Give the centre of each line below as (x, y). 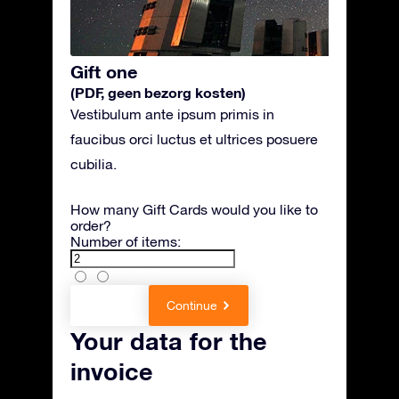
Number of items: (126, 241)
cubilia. (94, 164)
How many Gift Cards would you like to (194, 209)
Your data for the (169, 341)
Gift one (104, 71)
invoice (112, 371)
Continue (192, 305)
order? (91, 225)
